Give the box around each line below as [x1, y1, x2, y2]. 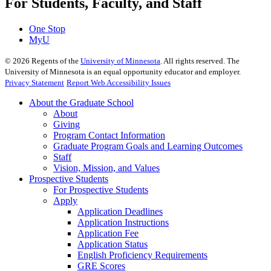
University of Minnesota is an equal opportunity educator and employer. [5, 67, 241, 76]
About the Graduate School [29, 97, 134, 108]
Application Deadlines [77, 206, 163, 217]
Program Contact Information [53, 129, 165, 140]
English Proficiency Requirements [77, 249, 207, 260]
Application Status [77, 238, 148, 249]
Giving [53, 119, 80, 129]
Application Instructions [77, 217, 169, 227]
